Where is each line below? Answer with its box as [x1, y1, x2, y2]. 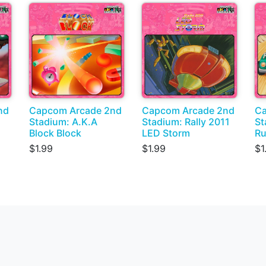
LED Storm [142, 127, 190, 140]
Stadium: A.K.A [29, 116, 97, 128]
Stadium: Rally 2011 [142, 116, 230, 128]
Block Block [29, 127, 81, 140]
